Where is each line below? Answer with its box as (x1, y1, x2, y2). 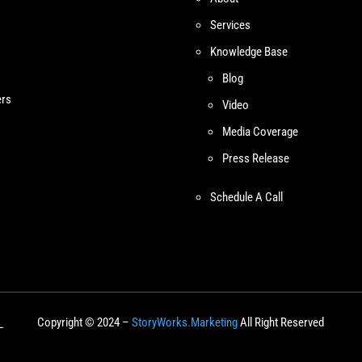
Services (209, 17, 250, 32)
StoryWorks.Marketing (132, 315, 238, 330)
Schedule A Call (209, 189, 283, 204)
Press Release (221, 150, 289, 166)
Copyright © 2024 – (37, 315, 133, 330)
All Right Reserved (238, 315, 325, 330)
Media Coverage (221, 124, 298, 139)
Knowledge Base (209, 44, 288, 59)
